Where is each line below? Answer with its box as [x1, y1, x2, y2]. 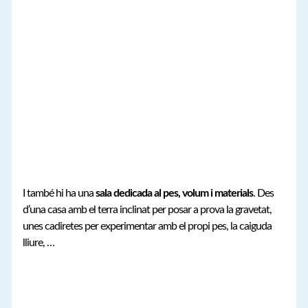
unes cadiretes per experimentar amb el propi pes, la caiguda [23, 220, 272, 232]
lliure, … [23, 236, 55, 248]
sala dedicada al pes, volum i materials [93, 187, 254, 199]
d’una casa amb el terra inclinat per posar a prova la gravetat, [23, 203, 272, 215]
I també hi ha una [23, 187, 94, 199]
